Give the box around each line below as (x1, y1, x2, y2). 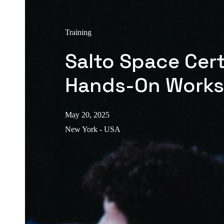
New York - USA (65, 124, 120, 133)
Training (65, 27, 91, 36)
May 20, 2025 (65, 110, 109, 119)
